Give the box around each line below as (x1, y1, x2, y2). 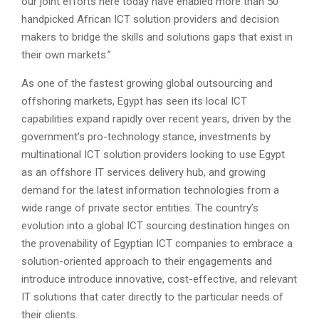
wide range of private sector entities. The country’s (21, 202, 258, 214)
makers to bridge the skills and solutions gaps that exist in (21, 31, 293, 43)
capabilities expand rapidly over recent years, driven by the (21, 113, 291, 125)
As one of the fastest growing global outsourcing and (21, 77, 273, 90)
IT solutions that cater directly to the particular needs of (21, 291, 283, 303)
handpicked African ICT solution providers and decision (21, 13, 279, 26)
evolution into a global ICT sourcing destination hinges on (21, 219, 290, 232)
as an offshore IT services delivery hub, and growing (21, 166, 266, 179)
